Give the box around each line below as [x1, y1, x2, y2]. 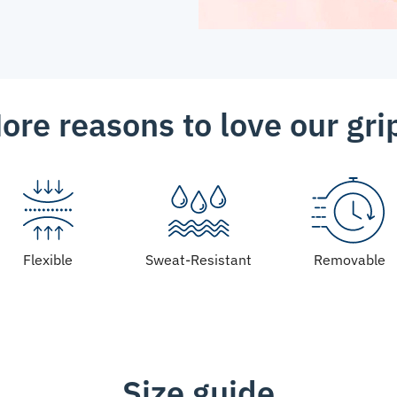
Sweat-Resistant [145, 251, 252, 269]
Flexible [23, 251, 73, 269]
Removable [313, 251, 385, 269]
